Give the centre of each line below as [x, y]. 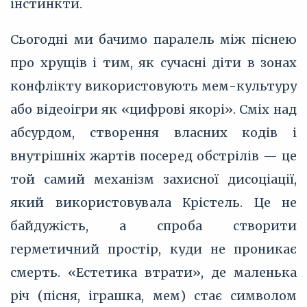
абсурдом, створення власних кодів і [153, 133]
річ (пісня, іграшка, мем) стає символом [153, 296]
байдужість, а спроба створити [153, 226]
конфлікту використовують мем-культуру [153, 86]
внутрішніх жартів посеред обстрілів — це [153, 156]
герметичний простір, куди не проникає [153, 249]
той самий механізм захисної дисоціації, [153, 179]
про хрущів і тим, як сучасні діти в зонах [153, 63]
